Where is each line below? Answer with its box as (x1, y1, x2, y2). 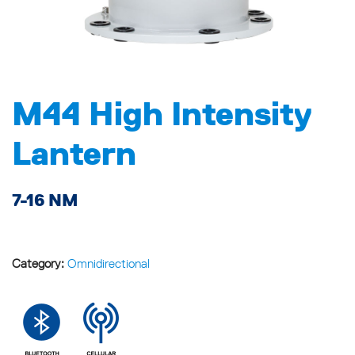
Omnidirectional (67, 255, 150, 272)
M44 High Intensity (12, 94, 312, 133)
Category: (12, 255, 67, 272)
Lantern (12, 134, 136, 173)
